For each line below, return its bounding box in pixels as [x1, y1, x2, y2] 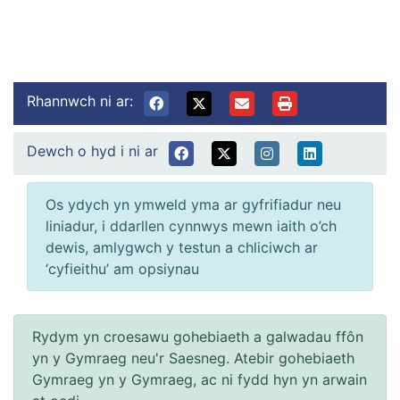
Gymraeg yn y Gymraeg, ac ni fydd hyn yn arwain [32, 370, 367, 388]
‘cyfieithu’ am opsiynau [46, 259, 199, 278]
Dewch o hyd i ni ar [27, 141, 158, 160]
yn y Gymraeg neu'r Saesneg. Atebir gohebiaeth [32, 348, 354, 367]
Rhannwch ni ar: [27, 91, 133, 110]
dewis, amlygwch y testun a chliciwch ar [46, 237, 318, 256]
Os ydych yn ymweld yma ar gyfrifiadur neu [46, 195, 341, 213]
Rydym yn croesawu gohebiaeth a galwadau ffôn [32, 327, 363, 346]
